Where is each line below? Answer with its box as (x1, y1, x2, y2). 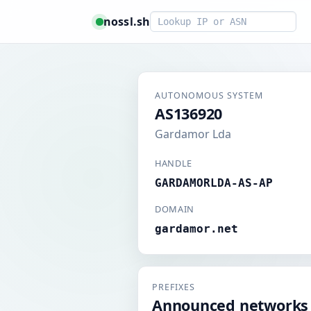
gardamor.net (155, 222, 238, 235)
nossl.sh (103, 13, 151, 29)
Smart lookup (149, 11, 221, 26)
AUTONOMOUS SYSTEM (155, 90, 263, 101)
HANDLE (155, 157, 192, 169)
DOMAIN (155, 203, 194, 215)
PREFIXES (152, 281, 195, 293)
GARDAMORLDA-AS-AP (155, 176, 273, 190)
